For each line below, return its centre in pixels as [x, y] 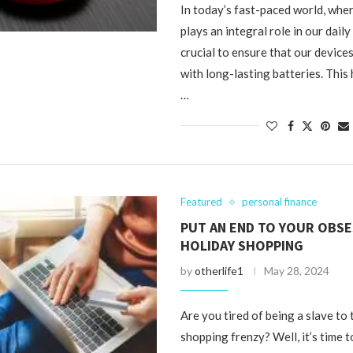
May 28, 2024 [297, 271]
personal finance [280, 202]
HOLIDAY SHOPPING [242, 245]
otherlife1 [219, 271]
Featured [202, 202]
